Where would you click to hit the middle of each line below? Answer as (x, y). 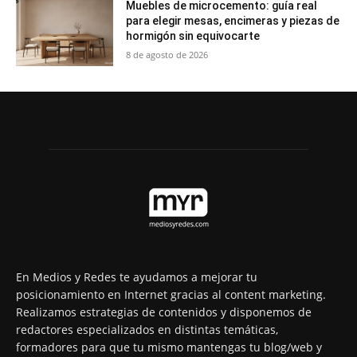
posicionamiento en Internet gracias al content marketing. (171, 295)
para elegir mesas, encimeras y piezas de (233, 20)
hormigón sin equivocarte (193, 35)
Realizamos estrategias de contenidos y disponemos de (164, 312)
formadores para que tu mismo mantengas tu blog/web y (169, 347)
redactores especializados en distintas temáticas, (147, 330)
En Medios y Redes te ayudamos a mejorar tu (137, 277)
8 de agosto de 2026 (167, 54)
